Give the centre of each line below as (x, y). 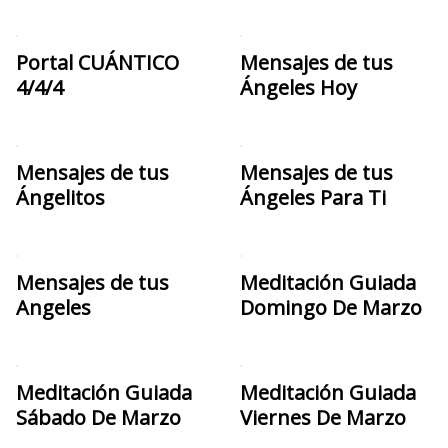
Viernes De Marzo (323, 417)
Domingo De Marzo (331, 307)
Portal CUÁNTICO (97, 62)
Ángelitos (60, 197)
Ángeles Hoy (298, 87)
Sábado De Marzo (98, 417)
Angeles (53, 307)
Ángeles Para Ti (313, 197)
